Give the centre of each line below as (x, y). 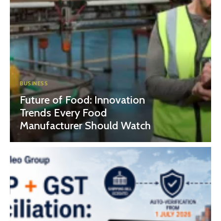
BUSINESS (34, 83)
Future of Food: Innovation (82, 100)
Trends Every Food (63, 112)
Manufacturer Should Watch (85, 125)
